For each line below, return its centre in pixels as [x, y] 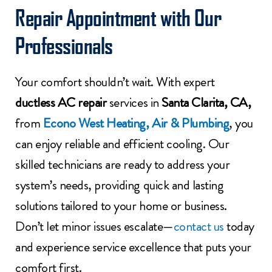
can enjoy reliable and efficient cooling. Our [122, 143]
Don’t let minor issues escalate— [94, 226]
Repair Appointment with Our [118, 17]
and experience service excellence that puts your [133, 246]
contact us [199, 226]
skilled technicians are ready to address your [123, 164]
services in [134, 102]
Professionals [64, 45]
